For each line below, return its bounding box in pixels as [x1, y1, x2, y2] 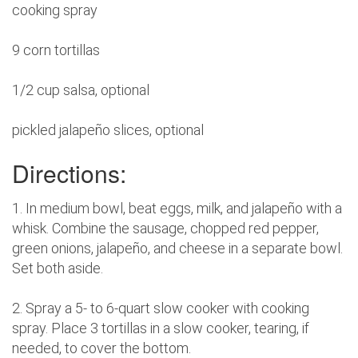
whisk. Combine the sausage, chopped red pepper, [12, 220, 319, 237]
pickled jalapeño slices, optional [12, 121, 204, 139]
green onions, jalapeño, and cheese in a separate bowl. [12, 240, 343, 257]
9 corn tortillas [12, 42, 100, 59]
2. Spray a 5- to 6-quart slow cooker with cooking [12, 300, 309, 317]
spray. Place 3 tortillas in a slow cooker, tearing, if [12, 320, 309, 337]
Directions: [12, 156, 126, 191]
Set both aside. [12, 260, 103, 277]
